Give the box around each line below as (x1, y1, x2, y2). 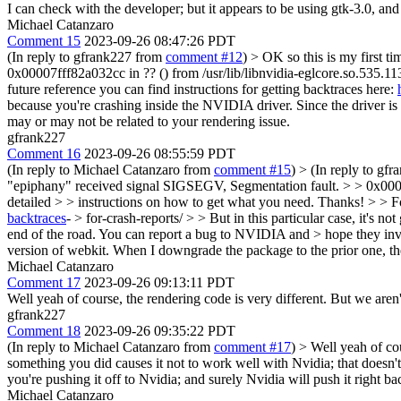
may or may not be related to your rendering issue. (7, 113, 290, 129)
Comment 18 (7, 322, 81, 338)
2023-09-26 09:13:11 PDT (84, 274, 235, 290)
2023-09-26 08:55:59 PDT (84, 145, 235, 161)
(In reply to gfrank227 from (7, 48, 166, 64)
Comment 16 (7, 145, 81, 161)
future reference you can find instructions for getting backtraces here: (7, 81, 397, 97)
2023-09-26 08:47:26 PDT (84, 32, 235, 48)
